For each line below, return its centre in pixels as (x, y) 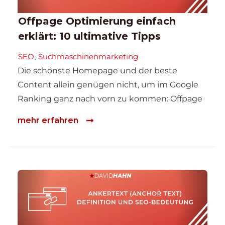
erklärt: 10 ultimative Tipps (89, 36)
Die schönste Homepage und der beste (97, 71)
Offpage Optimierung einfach (97, 21)
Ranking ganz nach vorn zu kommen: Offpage (110, 99)
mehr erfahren (48, 120)
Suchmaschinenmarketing (88, 57)
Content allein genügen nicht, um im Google (108, 85)
